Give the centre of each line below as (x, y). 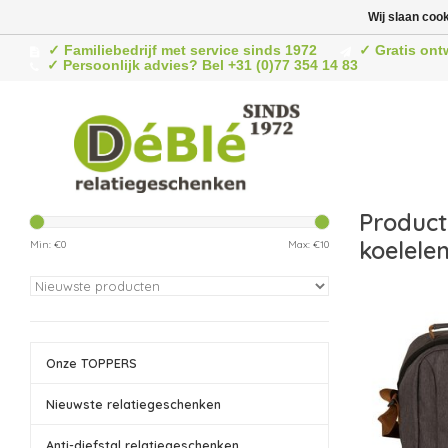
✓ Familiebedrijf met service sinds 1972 (182, 50)
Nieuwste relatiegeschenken (133, 404)
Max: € (303, 244)
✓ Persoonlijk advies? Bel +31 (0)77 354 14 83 (202, 65)
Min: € (45, 244)
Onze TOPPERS (91, 363)
